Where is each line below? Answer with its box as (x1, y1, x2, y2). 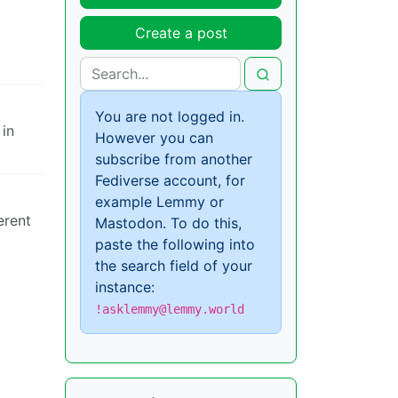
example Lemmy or (95, 192, 224, 211)
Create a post (134, 23, 227, 42)
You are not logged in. (95, 107, 244, 125)
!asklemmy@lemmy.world (95, 301, 244, 316)
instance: (95, 277, 155, 296)
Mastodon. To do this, (95, 213, 242, 232)
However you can (95, 128, 213, 147)
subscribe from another (95, 149, 252, 168)
